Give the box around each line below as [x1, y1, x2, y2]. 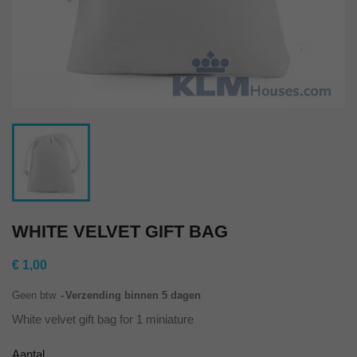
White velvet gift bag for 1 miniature [12, 312, 194, 326]
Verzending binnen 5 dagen [65, 289, 201, 301]
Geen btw [12, 289, 59, 301]
